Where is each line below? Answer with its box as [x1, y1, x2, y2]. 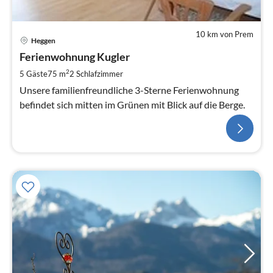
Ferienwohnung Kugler [19, 50, 130, 64]
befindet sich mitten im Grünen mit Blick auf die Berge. [19, 99, 245, 111]
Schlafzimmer [76, 69, 123, 79]
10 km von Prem [196, 29, 253, 40]
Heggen [31, 35, 55, 45]
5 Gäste [19, 69, 48, 79]
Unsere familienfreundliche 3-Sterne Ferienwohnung [19, 84, 239, 96]
